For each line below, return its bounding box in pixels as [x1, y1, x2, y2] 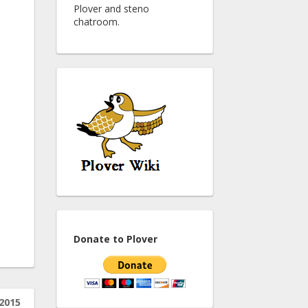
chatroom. [74, 15, 120, 28]
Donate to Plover [74, 232, 157, 246]
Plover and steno [74, 2, 149, 15]
